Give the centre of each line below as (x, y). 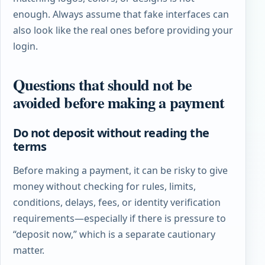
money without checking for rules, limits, (104, 187)
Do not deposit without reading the (111, 133)
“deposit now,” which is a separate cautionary (114, 235)
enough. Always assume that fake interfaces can (121, 14)
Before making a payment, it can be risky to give (120, 171)
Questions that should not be (102, 84)
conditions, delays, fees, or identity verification (117, 203)
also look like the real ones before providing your (123, 30)
